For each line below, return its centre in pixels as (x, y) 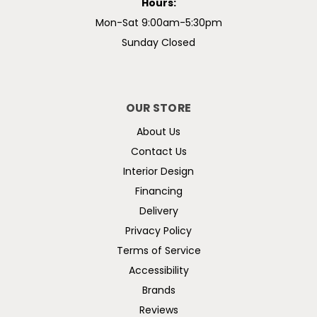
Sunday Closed (158, 43)
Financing (158, 192)
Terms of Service (158, 251)
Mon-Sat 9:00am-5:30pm (158, 23)
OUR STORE (158, 109)
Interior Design (158, 172)
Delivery (158, 212)
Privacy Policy (158, 231)
